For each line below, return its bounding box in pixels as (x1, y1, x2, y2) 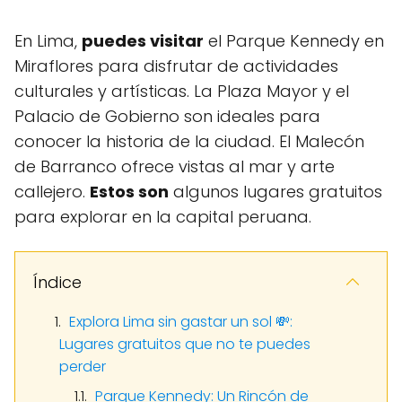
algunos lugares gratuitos (169, 179, 382, 203)
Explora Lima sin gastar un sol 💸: (69, 310, 293, 332)
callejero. (14, 179, 90, 203)
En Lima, (14, 29, 82, 52)
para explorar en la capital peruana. (14, 205, 311, 228)
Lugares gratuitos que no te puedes (59, 333, 310, 354)
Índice (33, 270, 82, 293)
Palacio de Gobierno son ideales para (14, 104, 320, 127)
